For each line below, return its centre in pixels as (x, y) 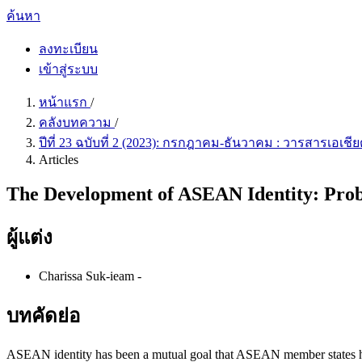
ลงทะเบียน (68, 49)
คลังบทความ (77, 122)
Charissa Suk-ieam (88, 276)
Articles (59, 160)
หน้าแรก (65, 102)
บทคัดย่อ (43, 316)
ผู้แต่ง (29, 237)
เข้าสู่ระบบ (68, 69)
